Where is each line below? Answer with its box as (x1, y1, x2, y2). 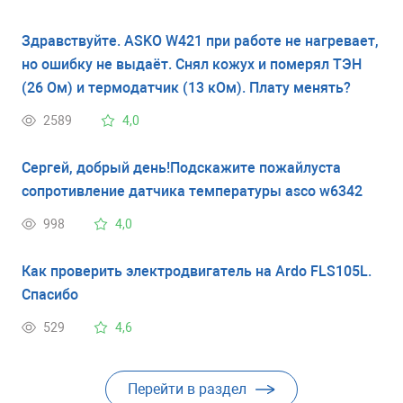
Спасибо (22, 285, 78, 303)
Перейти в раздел (128, 380, 246, 398)
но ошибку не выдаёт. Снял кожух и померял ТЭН (22, 55, 362, 73)
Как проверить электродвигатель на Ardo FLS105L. (22, 262, 372, 280)
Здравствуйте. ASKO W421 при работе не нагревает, (22, 31, 379, 49)
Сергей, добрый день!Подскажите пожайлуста (22, 158, 341, 176)
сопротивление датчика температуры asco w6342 (22, 182, 363, 200)
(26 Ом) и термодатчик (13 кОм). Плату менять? (22, 78, 351, 96)
